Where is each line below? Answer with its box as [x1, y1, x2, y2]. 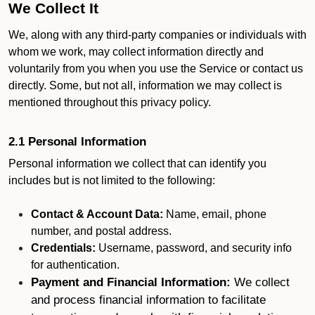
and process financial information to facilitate [31, 292, 266, 307]
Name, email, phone [163, 208, 266, 220]
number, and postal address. [31, 225, 172, 237]
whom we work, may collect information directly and [8, 46, 264, 58]
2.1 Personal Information [8, 134, 146, 148]
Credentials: [31, 242, 96, 254]
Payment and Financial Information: [31, 275, 234, 289]
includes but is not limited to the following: [8, 174, 215, 186]
